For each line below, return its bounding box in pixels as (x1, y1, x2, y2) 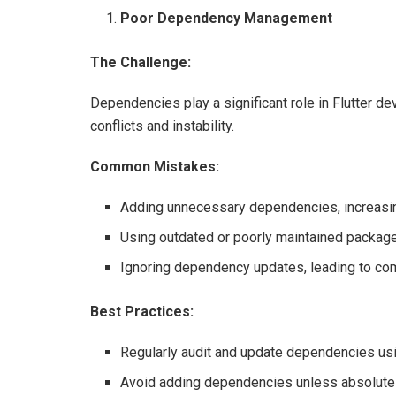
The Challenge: (90, 53, 191, 71)
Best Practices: (90, 302, 194, 320)
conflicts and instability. (90, 117, 234, 134)
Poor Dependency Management (120, 9, 333, 27)
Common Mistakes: (90, 157, 219, 175)
